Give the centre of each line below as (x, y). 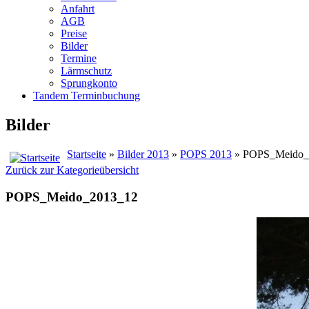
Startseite (87, 154)
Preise (74, 33)
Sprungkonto (89, 83)
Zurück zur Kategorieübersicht (72, 170)
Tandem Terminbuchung (87, 96)
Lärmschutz (86, 71)
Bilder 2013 (143, 154)
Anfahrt (78, 9)
